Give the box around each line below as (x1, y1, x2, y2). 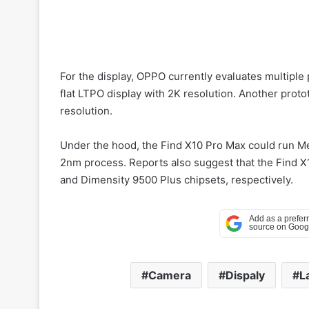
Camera (148, 268, 191, 282)
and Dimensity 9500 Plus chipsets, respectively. (60, 173, 293, 186)
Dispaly (226, 268, 265, 282)
